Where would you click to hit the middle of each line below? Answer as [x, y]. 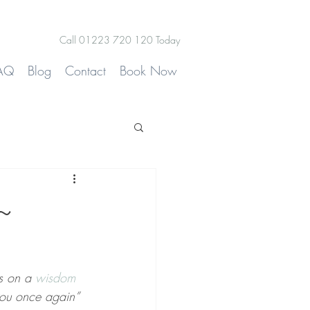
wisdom [57, 277]
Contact [85, 71]
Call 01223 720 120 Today [120, 40]
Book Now [148, 71]
